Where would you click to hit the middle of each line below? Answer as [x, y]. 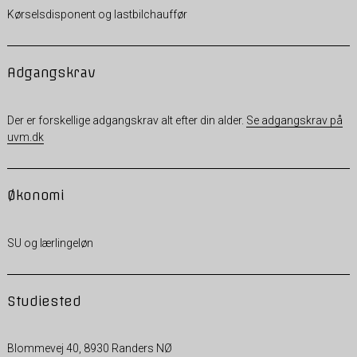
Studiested [44, 301]
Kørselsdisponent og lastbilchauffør [97, 15]
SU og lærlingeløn [50, 243]
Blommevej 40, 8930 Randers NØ [89, 349]
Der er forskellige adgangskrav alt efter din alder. [126, 121]
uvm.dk [25, 137]
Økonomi [35, 196]
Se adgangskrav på [294, 121]
